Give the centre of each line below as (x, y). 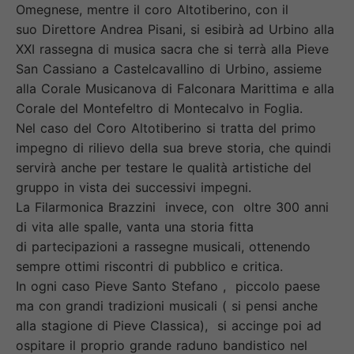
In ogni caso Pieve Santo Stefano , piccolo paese (168, 286)
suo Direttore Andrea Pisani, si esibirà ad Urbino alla (175, 29)
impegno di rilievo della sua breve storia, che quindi (173, 147)
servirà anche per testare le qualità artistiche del (164, 167)
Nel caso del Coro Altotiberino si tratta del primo (166, 128)
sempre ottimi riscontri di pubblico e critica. (149, 266)
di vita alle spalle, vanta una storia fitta (135, 226)
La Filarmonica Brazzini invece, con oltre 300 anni (172, 207)
